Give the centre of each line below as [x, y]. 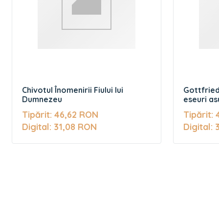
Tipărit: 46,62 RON [60, 115]
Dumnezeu [42, 99]
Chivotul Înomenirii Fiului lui [73, 90]
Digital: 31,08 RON [59, 127]
